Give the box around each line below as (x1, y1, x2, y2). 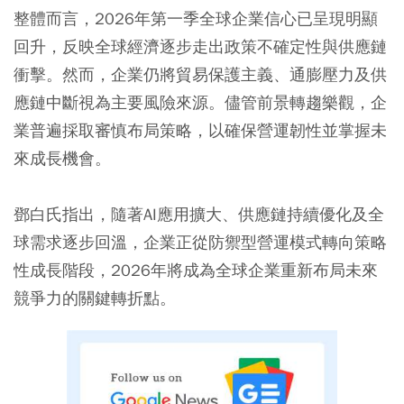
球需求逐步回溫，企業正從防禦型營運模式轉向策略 (14, 232, 387, 253)
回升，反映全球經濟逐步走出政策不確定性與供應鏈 (14, 36, 387, 58)
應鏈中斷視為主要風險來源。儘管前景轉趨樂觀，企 (14, 92, 387, 114)
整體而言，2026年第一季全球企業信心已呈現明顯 (14, 8, 378, 30)
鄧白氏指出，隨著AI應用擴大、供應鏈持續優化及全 (14, 204, 384, 225)
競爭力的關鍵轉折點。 (14, 288, 176, 309)
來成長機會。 (14, 148, 111, 170)
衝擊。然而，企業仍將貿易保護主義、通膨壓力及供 (14, 64, 387, 86)
